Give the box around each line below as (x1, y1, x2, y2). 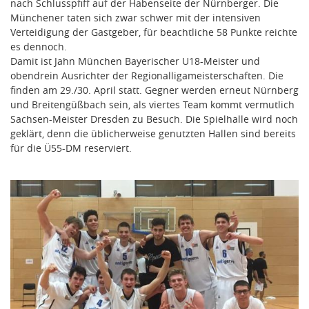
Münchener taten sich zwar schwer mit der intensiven (10, 10, 261, 24)
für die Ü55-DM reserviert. (10, 141, 132, 154)
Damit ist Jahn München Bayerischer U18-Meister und (10, 54, 260, 68)
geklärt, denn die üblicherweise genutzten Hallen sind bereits (10, 126, 296, 140)
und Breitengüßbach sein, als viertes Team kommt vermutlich (10, 97, 295, 111)
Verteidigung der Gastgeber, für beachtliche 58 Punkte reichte (10, 25, 297, 39)
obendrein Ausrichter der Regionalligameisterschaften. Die (10, 68, 283, 82)
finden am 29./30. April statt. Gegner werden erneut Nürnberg (10, 83, 299, 97)
